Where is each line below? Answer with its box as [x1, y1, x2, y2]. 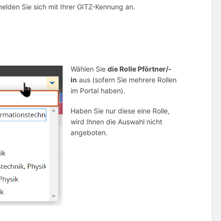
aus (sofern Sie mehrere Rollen [77, 75, 177, 84]
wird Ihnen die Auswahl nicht [71, 117, 163, 126]
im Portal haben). [71, 86, 126, 95]
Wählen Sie [71, 65, 108, 74]
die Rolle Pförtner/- [108, 65, 172, 74]
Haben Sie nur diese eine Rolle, [71, 107, 170, 115]
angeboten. [71, 128, 108, 137]
